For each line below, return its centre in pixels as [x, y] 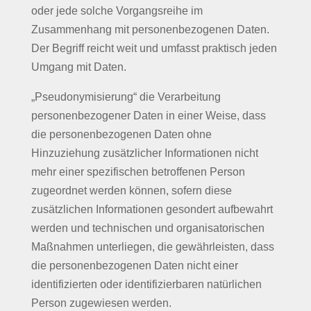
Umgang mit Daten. [78, 67]
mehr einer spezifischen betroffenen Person [138, 172]
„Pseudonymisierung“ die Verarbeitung [126, 97]
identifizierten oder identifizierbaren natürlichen [146, 284]
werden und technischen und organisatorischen [148, 228]
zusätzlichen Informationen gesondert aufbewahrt [152, 209]
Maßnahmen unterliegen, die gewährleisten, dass [152, 247]
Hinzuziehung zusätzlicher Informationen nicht [144, 153]
